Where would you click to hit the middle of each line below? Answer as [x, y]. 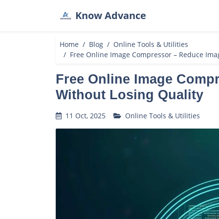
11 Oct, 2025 [85, 116]
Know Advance [111, 15]
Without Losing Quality [130, 95]
